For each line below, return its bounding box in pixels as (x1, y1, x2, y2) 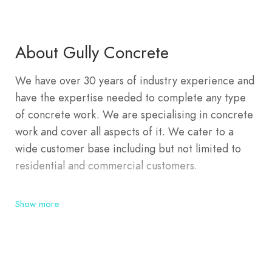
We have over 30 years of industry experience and (15, 73, 254, 88)
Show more (15, 198, 59, 210)
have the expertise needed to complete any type (15, 90, 246, 105)
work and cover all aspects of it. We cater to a (15, 124, 234, 139)
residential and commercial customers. (15, 158, 197, 173)
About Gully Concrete (15, 41, 169, 64)
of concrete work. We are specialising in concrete (15, 107, 253, 122)
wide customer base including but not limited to (15, 141, 241, 156)
